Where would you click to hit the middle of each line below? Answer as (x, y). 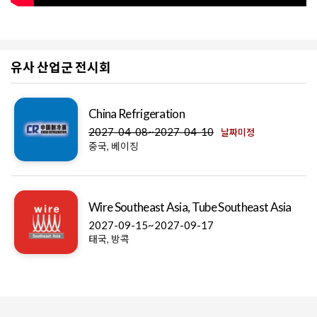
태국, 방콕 (109, 239)
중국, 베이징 (114, 146)
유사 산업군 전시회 (61, 68)
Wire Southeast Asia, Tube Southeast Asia (190, 207)
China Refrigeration (137, 114)
